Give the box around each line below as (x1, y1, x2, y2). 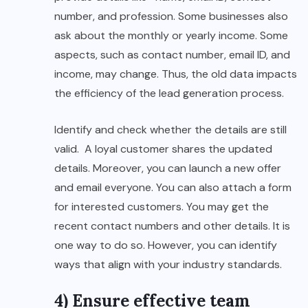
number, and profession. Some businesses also (54, 9, 288, 24)
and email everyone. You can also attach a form (54, 180, 291, 195)
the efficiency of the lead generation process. (54, 86, 284, 101)
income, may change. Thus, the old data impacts (54, 67, 297, 82)
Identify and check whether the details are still (54, 122, 287, 137)
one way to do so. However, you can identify (54, 238, 277, 253)
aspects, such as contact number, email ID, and (54, 47, 290, 63)
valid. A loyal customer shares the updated (54, 142, 272, 157)
